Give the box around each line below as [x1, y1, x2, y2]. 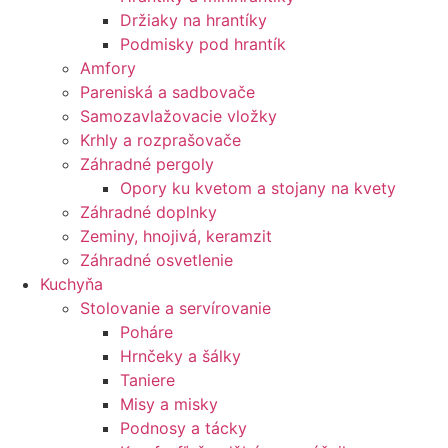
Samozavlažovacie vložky [80, 106, 277, 126]
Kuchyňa [40, 274, 103, 294]
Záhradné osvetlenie [80, 250, 233, 270]
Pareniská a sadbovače [80, 82, 255, 102]
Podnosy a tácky [120, 418, 247, 438]
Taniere [120, 370, 175, 390]
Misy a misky [120, 394, 218, 414]
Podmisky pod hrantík [120, 34, 286, 54]
